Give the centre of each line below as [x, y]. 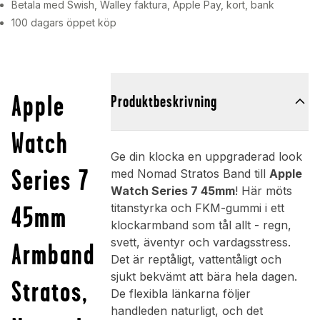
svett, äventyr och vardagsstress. [200, 242]
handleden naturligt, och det [186, 311]
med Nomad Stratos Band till [190, 174]
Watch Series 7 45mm [172, 191]
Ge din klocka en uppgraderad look [206, 157]
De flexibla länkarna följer [180, 294]
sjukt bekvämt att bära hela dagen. [204, 277]
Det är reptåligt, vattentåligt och [196, 260]
